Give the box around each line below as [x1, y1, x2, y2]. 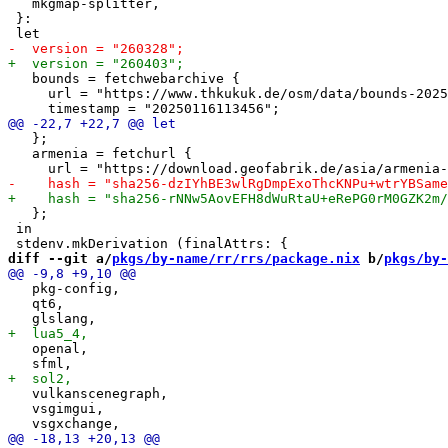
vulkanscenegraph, [8, 385, 168, 401]
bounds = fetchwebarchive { [8, 70, 240, 86]
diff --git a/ [8, 250, 112, 266]
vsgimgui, [8, 400, 104, 416]
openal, [8, 340, 88, 356]
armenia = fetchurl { [8, 145, 192, 161]
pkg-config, [8, 280, 120, 296]
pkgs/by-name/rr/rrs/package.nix [112, 250, 360, 266]
